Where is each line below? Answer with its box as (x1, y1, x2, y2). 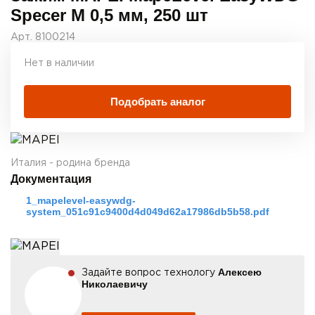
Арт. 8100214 (11, 33, 75, 42)
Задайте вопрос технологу (82, 269, 218, 278)
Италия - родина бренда (11, 159, 130, 168)
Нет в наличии (24, 59, 94, 68)
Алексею (218, 266, 262, 278)
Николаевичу (82, 278, 148, 290)
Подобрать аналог (110, 96, 205, 108)
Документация (11, 173, 91, 186)
